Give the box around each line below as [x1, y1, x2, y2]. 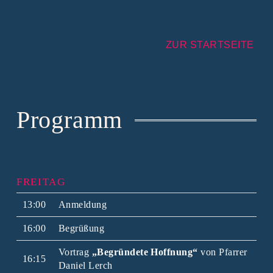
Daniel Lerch [58, 260, 113, 271]
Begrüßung [58, 223, 105, 233]
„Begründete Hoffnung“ [91, 247, 198, 257]
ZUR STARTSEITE [165, 39, 254, 50]
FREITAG [16, 175, 66, 188]
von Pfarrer [197, 247, 247, 257]
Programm [16, 105, 123, 133]
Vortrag [58, 247, 92, 257]
